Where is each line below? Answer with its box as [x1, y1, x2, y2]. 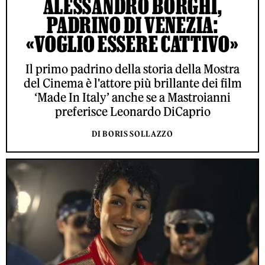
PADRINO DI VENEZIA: [47, 12, 218, 37]
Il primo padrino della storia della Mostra [25, 61, 240, 76]
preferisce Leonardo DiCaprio [54, 104, 211, 119]
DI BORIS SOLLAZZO [92, 128, 173, 139]
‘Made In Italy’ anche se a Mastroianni [34, 89, 231, 105]
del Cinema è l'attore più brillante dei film [23, 75, 242, 91]
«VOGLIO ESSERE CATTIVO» [26, 31, 239, 56]
